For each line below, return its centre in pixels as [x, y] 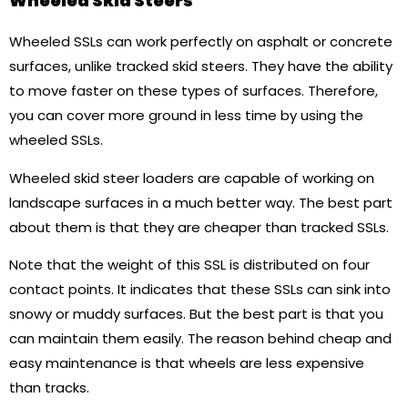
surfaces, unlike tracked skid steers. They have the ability [201, 66]
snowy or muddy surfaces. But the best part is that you [196, 314]
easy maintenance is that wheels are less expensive [187, 363]
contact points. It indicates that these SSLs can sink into [200, 290]
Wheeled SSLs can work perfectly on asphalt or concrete [201, 42]
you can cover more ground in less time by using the [186, 116]
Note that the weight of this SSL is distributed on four [189, 265]
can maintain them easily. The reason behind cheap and [200, 339]
